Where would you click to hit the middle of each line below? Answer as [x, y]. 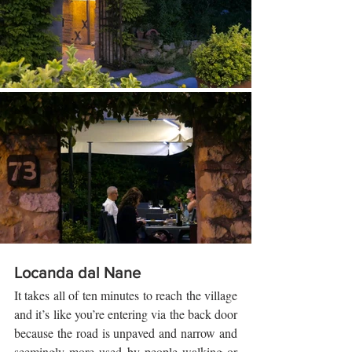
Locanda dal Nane [77, 273]
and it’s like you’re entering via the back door [126, 314]
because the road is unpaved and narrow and [126, 333]
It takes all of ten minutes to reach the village [126, 295]
